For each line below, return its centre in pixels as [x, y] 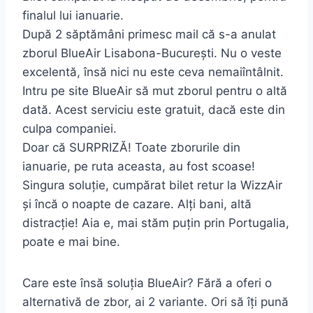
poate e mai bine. [71, 242]
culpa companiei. [70, 129]
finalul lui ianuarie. [73, 16]
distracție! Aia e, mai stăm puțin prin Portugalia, [156, 223]
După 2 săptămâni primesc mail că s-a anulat [149, 35]
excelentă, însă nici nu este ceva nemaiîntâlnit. [153, 72]
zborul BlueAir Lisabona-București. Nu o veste [152, 53]
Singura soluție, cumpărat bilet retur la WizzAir [152, 185]
